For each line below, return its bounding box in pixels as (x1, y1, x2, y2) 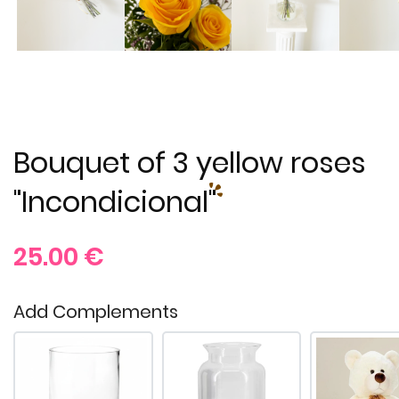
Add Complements (13, 298, 178, 324)
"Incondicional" (13, 181, 216, 222)
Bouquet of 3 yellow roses (13, 142, 366, 183)
